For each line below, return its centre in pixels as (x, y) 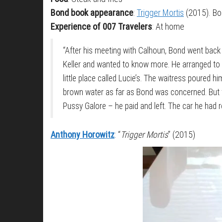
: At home (168, 27)
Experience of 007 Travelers (101, 27)
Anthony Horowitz (83, 135)
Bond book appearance (92, 13)
